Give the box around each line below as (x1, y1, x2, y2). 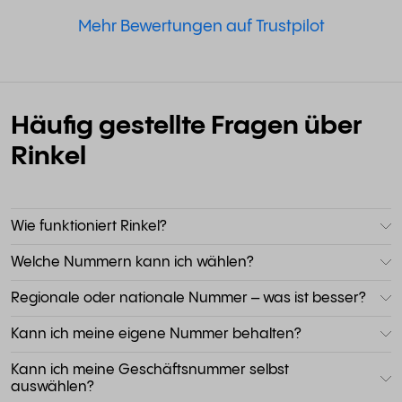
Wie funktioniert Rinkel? (11, 218, 167, 234)
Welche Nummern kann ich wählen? (11, 254, 254, 270)
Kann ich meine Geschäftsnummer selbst (11, 362, 289, 378)
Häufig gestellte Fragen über (11, 112, 363, 140)
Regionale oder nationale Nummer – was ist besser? (11, 290, 366, 306)
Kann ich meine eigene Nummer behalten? (11, 326, 301, 342)
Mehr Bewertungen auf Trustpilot (77, 17, 325, 35)
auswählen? (11, 379, 94, 395)
